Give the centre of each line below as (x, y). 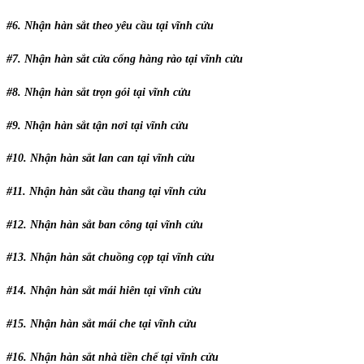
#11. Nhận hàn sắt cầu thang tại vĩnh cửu (106, 191)
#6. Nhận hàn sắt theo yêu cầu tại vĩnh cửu (110, 26)
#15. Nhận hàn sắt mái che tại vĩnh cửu (102, 323)
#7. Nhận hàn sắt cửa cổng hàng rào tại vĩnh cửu (125, 59)
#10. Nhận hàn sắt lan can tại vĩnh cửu (101, 158)
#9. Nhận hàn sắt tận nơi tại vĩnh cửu (97, 125)
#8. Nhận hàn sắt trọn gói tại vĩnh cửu (99, 92)
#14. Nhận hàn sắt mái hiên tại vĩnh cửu (104, 291)
